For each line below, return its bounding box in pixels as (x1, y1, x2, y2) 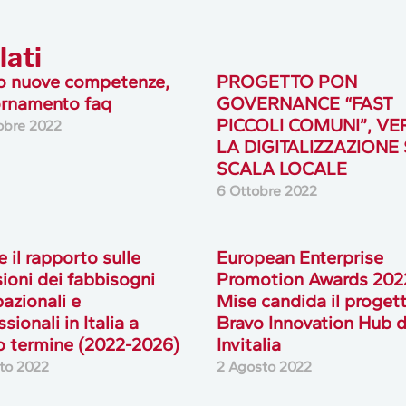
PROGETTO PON (216, 71, 357, 93)
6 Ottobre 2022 (216, 182, 317, 200)
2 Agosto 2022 (216, 358, 312, 376)
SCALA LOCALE (216, 158, 347, 180)
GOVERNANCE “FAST (216, 92, 393, 115)
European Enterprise (216, 246, 383, 269)
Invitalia (216, 333, 281, 356)
